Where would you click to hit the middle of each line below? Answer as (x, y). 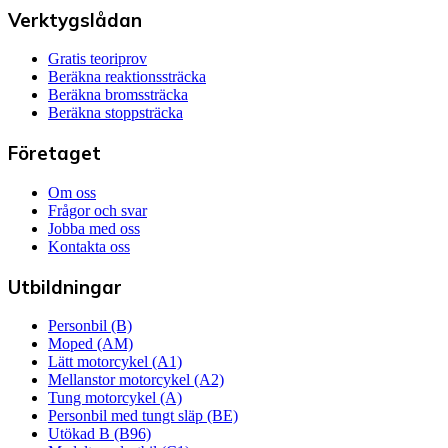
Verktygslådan (75, 19)
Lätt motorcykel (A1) (115, 362)
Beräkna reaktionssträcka (127, 77)
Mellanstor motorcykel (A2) (136, 380)
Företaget (54, 153)
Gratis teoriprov (97, 59)
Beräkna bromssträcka (118, 95)
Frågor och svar (97, 210)
